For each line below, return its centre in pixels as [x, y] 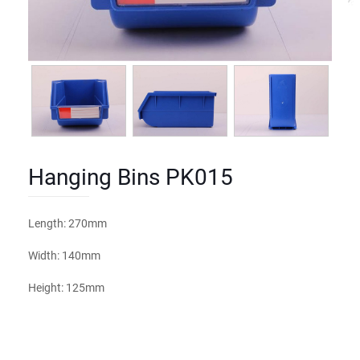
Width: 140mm [64, 256]
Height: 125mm [66, 288]
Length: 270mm [67, 223]
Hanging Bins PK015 [131, 176]
